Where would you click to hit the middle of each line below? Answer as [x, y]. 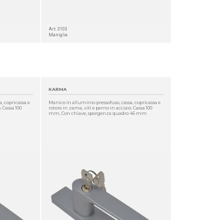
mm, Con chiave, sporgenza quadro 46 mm [97, 113]
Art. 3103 [58, 29]
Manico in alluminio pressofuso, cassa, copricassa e [104, 102]
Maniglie [58, 35]
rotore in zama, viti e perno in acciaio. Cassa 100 [100, 108]
